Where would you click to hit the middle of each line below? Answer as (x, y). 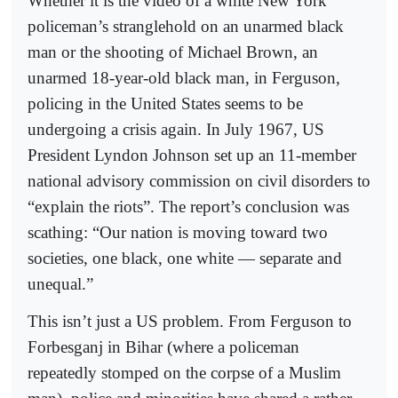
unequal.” (60, 283)
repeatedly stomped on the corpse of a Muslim (184, 373)
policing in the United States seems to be (165, 103)
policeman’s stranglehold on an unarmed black (186, 26)
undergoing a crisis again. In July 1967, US (176, 129)
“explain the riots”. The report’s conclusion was (188, 206)
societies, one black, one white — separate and (185, 258)
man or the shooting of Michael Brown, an (173, 52)
